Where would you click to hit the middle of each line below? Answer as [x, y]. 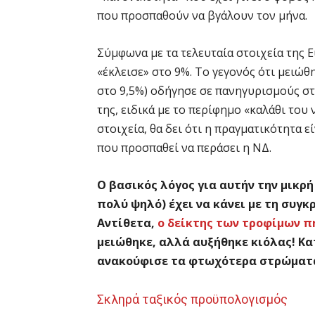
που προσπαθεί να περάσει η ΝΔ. [186, 147]
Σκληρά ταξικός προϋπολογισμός [194, 299]
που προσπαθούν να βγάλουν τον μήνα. [204, 15]
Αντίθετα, [127, 223]
